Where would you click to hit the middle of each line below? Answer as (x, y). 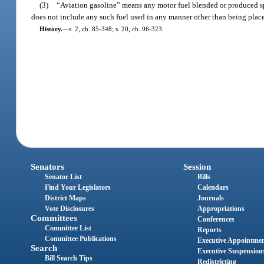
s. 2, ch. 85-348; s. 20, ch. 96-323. (116, 29)
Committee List (68, 228)
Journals (210, 198)
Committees (54, 218)
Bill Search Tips (69, 258)
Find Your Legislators (78, 188)
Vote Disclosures (70, 209)
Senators (48, 167)
